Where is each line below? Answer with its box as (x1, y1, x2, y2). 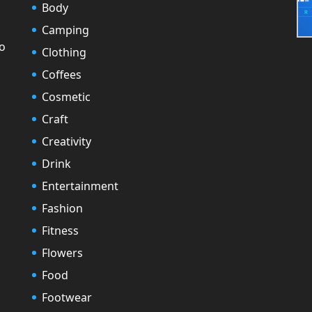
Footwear (42, 289, 92, 305)
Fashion (42, 200, 83, 216)
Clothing (42, 44, 86, 60)
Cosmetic (42, 88, 91, 104)
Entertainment (42, 178, 118, 194)
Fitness (42, 222, 79, 238)
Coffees (42, 66, 81, 82)
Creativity (42, 133, 91, 149)
